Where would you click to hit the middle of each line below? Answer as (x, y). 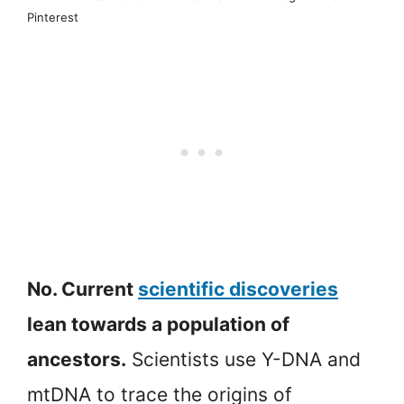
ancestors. (77, 360)
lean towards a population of (158, 325)
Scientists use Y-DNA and (243, 360)
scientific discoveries (238, 289)
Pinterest (53, 18)
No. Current (83, 289)
